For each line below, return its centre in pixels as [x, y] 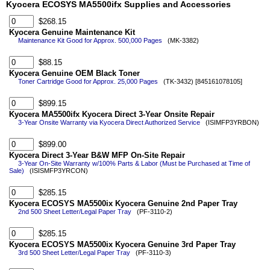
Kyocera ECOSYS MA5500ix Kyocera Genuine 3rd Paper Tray [122, 244]
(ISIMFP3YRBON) [230, 122]
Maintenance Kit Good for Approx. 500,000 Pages [90, 40]
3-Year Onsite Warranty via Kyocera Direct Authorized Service [109, 122]
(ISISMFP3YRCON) [56, 171]
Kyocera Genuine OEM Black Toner [74, 73]
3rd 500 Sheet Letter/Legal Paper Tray [74, 253]
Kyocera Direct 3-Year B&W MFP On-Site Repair [97, 155]
